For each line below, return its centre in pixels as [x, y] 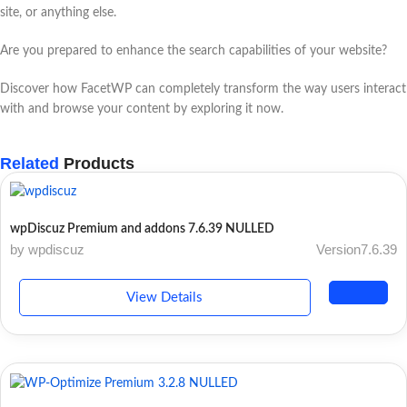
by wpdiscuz [47, 250]
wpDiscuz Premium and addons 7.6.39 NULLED [142, 229]
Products [97, 163]
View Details [165, 298]
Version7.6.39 [357, 250]
